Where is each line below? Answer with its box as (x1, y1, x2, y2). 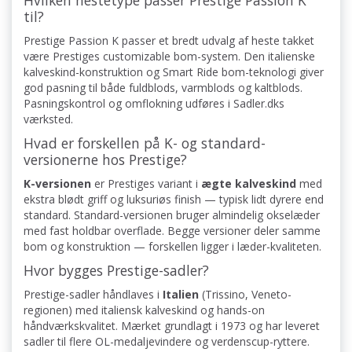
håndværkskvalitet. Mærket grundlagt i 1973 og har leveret (24, 318, 320, 334)
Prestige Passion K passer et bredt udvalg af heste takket (24, 33, 314, 49)
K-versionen (24, 176, 91, 192)
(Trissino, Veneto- (199, 287, 291, 302)
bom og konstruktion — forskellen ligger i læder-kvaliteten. (24, 239, 321, 255)
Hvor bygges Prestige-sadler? (24, 261, 209, 280)
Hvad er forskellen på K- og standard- (24, 134, 266, 153)
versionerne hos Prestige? (24, 150, 187, 170)
